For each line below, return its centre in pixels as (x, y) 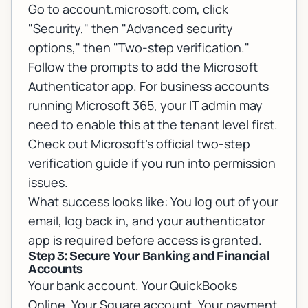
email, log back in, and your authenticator (147, 221)
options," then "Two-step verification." (139, 48)
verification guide (78, 163)
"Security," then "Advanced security (131, 29)
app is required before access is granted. (145, 240)
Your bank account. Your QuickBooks (133, 286)
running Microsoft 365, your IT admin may (145, 106)
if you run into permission (202, 163)
